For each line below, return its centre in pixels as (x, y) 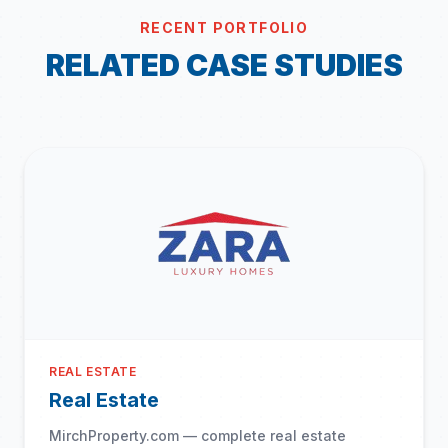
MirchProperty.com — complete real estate (197, 435)
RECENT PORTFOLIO (224, 27)
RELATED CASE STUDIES (224, 65)
